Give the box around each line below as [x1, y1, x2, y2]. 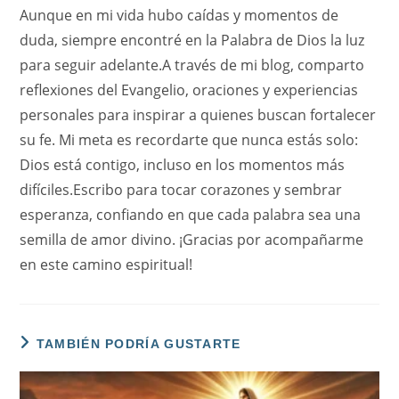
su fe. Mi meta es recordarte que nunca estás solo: [20, 130, 359, 151]
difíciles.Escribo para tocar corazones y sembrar [20, 180, 343, 200]
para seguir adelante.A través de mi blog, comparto [20, 55, 365, 76]
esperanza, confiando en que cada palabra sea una [20, 205, 362, 225]
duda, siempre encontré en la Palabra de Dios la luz [20, 30, 365, 51]
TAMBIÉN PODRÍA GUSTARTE [36, 337, 241, 352]
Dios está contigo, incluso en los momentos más [20, 155, 346, 175]
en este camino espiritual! [20, 255, 193, 275]
